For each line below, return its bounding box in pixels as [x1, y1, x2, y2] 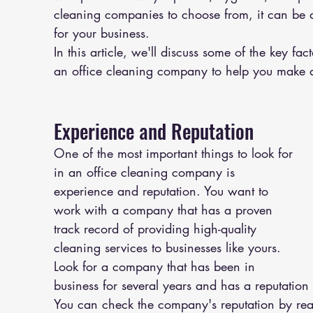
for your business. [54, 24, 150, 41]
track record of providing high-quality [54, 220, 261, 237]
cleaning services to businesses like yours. [54, 239, 285, 256]
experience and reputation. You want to [54, 182, 272, 199]
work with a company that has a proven [54, 201, 277, 218]
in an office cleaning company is [54, 163, 239, 180]
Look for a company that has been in [54, 258, 259, 275]
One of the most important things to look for [54, 145, 297, 161]
